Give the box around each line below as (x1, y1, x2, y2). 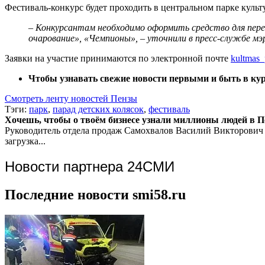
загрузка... (5, 135, 46, 146)
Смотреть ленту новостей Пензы (5, 93, 137, 104)
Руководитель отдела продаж (5, 125, 122, 135)
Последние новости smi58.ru (5, 186, 186, 202)
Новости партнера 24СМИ (5, 158, 174, 174)
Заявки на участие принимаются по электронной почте (5, 53, 231, 63)
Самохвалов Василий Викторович (124, 125, 263, 135)
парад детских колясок (53, 104, 144, 114)
